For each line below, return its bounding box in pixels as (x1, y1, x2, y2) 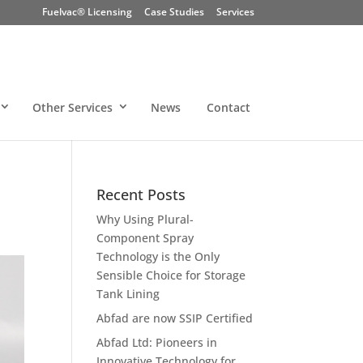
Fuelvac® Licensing (41, 5, 132, 19)
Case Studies (143, 5, 204, 19)
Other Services (32, 100, 113, 115)
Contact (206, 100, 250, 115)
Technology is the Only (96, 249, 220, 264)
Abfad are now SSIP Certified (96, 310, 254, 326)
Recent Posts (96, 185, 186, 204)
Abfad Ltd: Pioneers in (96, 335, 218, 350)
